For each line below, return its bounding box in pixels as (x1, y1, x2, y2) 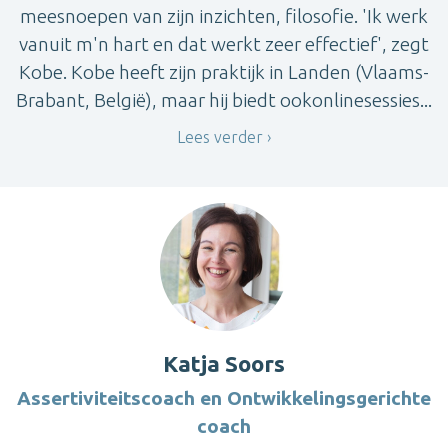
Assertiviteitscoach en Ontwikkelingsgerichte (17, 387, 431, 410)
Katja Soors (163, 351, 285, 377)
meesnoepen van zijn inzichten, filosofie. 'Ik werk (20, 4, 428, 27)
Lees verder (177, 127, 263, 146)
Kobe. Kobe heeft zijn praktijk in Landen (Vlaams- (19, 60, 429, 83)
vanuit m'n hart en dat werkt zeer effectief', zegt (19, 32, 429, 55)
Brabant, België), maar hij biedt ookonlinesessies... (16, 88, 432, 111)
